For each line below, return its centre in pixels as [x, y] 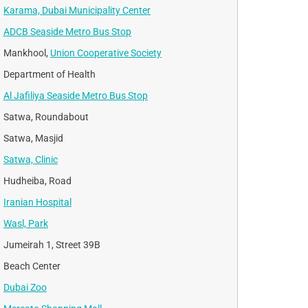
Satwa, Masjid [33, 138]
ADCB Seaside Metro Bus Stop [67, 31]
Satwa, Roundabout [46, 117]
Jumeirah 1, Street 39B [52, 244]
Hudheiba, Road [37, 180]
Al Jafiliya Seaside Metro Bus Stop [76, 95]
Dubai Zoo [25, 287]
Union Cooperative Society [106, 53]
